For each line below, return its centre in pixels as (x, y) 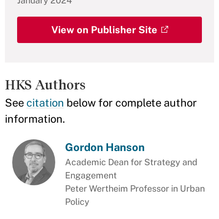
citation (45, 103)
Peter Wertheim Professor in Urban (135, 188)
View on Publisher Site (104, 30)
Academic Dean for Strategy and (131, 162)
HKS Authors (45, 85)
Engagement (91, 175)
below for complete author (131, 103)
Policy (77, 202)
